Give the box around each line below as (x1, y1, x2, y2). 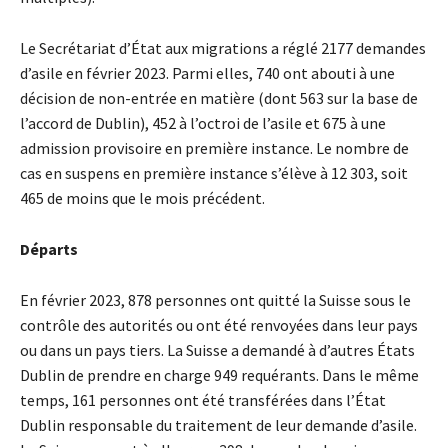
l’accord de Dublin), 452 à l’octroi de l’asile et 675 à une (20, 113, 386, 134)
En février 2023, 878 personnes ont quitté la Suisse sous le (20, 290, 411, 311)
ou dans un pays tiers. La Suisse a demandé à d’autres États (20, 340, 415, 361)
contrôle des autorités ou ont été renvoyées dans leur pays (20, 315, 418, 336)
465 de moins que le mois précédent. (20, 188, 265, 209)
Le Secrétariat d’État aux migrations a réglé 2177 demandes (20, 38, 426, 59)
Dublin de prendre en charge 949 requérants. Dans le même (20, 365, 419, 386)
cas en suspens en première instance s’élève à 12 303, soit (20, 163, 408, 184)
